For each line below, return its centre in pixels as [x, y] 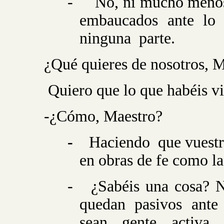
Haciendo [120, 142]
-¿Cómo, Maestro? [103, 116]
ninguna [105, 38]
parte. [157, 38]
